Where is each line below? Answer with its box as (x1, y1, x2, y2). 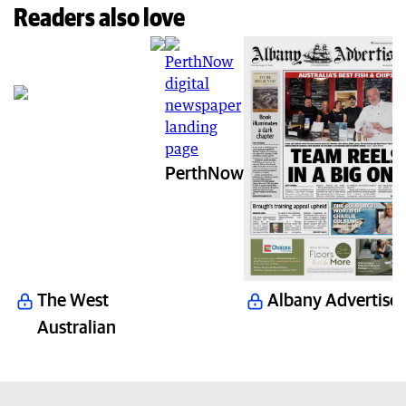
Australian (37, 315, 116, 337)
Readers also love (14, 2, 185, 32)
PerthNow (165, 161, 244, 183)
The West (37, 288, 109, 310)
